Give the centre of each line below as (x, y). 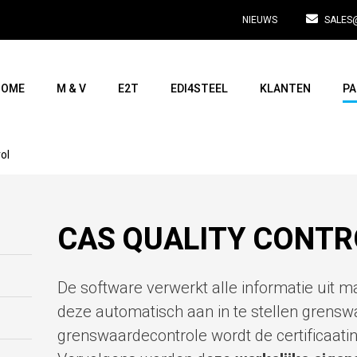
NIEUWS (260, 20)
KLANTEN (285, 89)
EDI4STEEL (199, 89)
